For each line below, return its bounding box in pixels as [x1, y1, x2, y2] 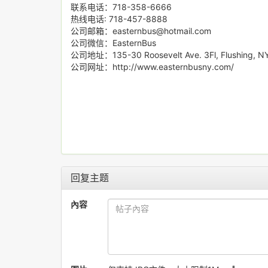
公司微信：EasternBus [71, 38, 156, 48]
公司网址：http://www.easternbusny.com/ [71, 62, 234, 72]
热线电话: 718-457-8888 [71, 14, 167, 24]
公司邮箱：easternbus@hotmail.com [71, 26, 211, 36]
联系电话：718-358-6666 [71, 2, 191, 12]
